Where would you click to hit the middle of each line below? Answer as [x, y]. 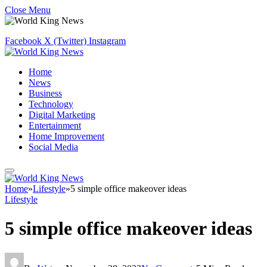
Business [45, 93]
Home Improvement [66, 136]
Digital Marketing [62, 115]
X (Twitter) [65, 41]
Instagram [107, 41]
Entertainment [55, 125]
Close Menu [28, 10]
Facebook [23, 41]
